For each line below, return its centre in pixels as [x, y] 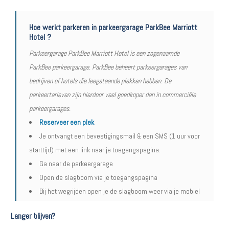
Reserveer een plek [67, 122]
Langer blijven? [33, 216]
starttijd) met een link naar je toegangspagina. [95, 150]
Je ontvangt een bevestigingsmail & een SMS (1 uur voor [120, 136]
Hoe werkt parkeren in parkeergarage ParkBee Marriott [113, 27]
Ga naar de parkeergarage [76, 164]
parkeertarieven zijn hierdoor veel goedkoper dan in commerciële [112, 95]
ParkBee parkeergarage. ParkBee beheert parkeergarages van [108, 67]
